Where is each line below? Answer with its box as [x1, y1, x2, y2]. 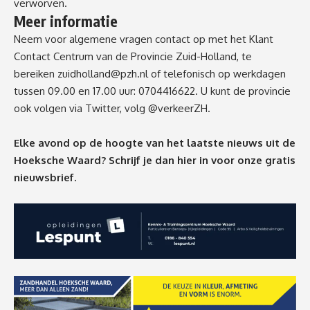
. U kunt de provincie [195, 84, 291, 98]
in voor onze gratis [199, 154, 295, 167]
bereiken [14, 67, 57, 81]
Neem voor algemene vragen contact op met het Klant [14, 33, 273, 46]
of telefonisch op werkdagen [148, 67, 286, 81]
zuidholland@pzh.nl [57, 67, 148, 81]
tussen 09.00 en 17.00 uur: [14, 84, 138, 98]
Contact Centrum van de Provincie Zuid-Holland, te [14, 50, 252, 64]
